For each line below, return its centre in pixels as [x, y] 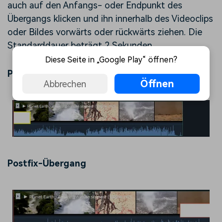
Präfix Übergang [43, 74]
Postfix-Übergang [47, 164]
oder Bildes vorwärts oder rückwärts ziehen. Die [105, 32]
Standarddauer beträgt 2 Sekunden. [81, 46]
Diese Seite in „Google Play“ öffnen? [111, 60]
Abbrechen [65, 84]
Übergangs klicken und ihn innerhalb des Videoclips [110, 19]
